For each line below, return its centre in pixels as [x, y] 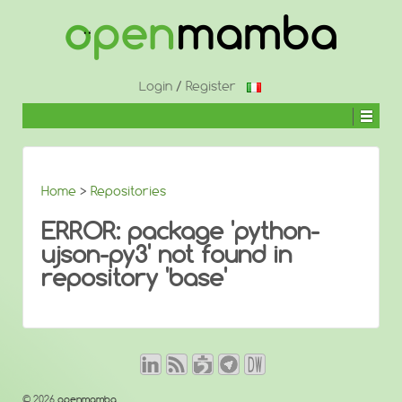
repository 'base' [134, 278]
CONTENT [46, 66]
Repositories [128, 191]
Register [210, 86]
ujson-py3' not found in [166, 254]
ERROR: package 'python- [180, 231]
